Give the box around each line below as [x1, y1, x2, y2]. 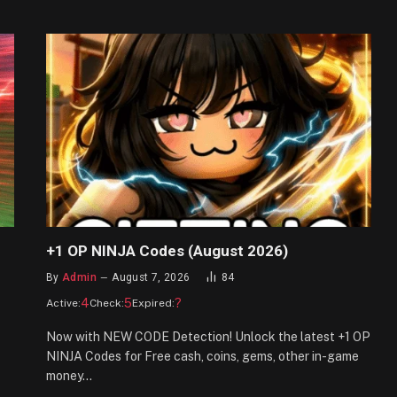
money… [46, 369, 92, 384]
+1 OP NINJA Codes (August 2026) [46, 242, 288, 261]
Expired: [132, 297, 175, 310]
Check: [90, 297, 124, 310]
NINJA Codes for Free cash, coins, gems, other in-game [46, 349, 359, 364]
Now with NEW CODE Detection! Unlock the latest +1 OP [46, 330, 370, 345]
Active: [46, 297, 81, 310]
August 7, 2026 [112, 271, 191, 284]
